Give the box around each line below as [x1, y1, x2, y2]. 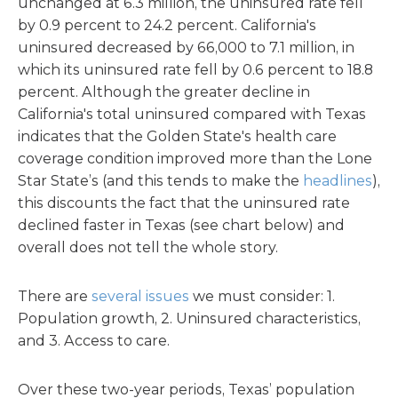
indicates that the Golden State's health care [18, 128, 337, 145]
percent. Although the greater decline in [18, 84, 310, 100]
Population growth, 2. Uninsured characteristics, [18, 310, 361, 327]
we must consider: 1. [189, 288, 335, 305]
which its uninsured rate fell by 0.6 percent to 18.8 [18, 61, 373, 78]
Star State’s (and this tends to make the [18, 172, 303, 189]
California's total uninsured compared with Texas [18, 106, 366, 123]
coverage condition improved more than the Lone [18, 150, 372, 167]
